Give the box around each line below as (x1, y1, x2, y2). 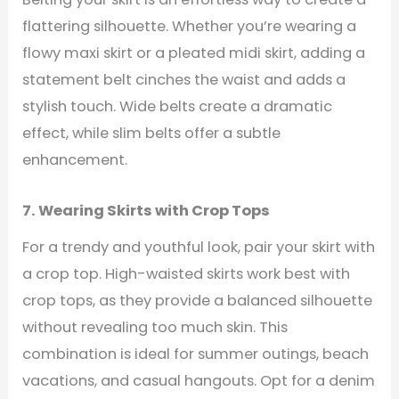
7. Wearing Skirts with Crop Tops (22, 199, 271, 221)
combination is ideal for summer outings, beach (22, 344, 370, 365)
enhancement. (22, 150, 128, 171)
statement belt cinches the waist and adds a (22, 69, 346, 91)
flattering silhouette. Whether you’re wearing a (22, 16, 357, 37)
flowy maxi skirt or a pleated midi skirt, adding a (22, 43, 366, 64)
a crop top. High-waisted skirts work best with (22, 264, 351, 285)
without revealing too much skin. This (22, 317, 289, 338)
